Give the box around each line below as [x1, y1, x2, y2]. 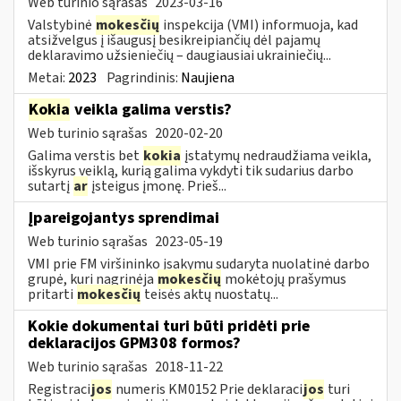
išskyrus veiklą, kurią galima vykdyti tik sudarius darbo [28, 160, 354, 181]
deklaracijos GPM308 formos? [28, 331, 241, 354]
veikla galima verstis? [71, 98, 232, 121]
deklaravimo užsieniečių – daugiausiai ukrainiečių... [28, 45, 331, 65]
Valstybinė [28, 14, 95, 35]
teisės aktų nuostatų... [141, 284, 278, 304]
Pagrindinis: [107, 67, 181, 88]
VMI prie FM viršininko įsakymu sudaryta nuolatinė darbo [28, 253, 370, 274]
